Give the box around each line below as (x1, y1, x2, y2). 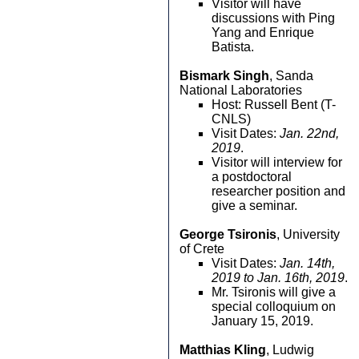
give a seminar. (212, 199, 297, 212)
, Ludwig (266, 343, 314, 357)
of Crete (179, 242, 224, 256)
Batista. (212, 40, 254, 54)
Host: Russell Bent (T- (212, 98, 336, 111)
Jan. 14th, (280, 256, 335, 270)
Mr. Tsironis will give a (212, 285, 336, 299)
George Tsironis (179, 228, 276, 241)
